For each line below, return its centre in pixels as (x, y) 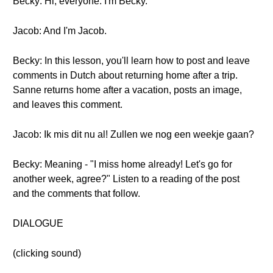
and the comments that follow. (76, 193)
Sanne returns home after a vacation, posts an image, (127, 90)
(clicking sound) (47, 253)
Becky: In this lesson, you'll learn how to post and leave (131, 61)
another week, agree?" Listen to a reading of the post (126, 179)
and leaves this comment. (68, 105)
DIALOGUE (38, 223)
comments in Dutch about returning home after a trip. (125, 75)
